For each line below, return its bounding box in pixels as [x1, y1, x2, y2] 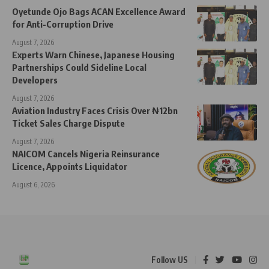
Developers [12, 74, 58, 85]
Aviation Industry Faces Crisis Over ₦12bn [12, 105, 178, 116]
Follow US [151, 255, 188, 265]
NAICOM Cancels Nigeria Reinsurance [12, 148, 160, 159]
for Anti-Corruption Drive [12, 19, 113, 29]
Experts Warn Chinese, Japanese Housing [12, 49, 175, 60]
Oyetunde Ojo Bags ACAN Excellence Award [12, 6, 186, 17]
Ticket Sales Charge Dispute [12, 118, 125, 128]
